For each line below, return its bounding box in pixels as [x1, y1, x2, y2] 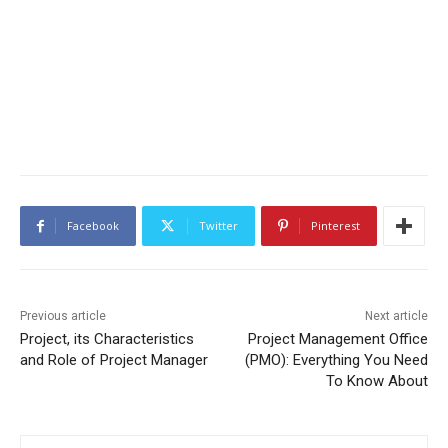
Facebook [67, 218, 119, 234]
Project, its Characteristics [20, 330, 194, 349]
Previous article [20, 309, 106, 324]
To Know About [325, 372, 428, 391]
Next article [364, 309, 428, 324]
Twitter [199, 218, 238, 234]
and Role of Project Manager [20, 351, 208, 370]
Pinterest [311, 218, 360, 234]
